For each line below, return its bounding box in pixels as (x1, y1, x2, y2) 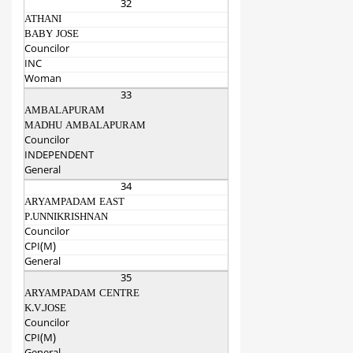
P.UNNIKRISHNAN (24, 211, 108, 225)
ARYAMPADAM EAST (24, 196, 124, 210)
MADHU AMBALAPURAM (24, 120, 146, 133)
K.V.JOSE (24, 303, 66, 316)
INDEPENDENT (24, 150, 94, 163)
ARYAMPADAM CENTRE (24, 288, 139, 301)
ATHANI (24, 13, 61, 27)
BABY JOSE (24, 28, 79, 42)
